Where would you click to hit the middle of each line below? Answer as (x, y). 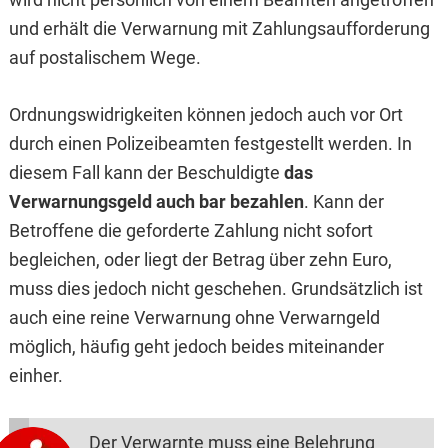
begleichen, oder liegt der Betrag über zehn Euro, (200, 260)
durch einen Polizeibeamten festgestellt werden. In (210, 144)
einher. (35, 376)
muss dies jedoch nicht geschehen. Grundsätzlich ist (215, 289)
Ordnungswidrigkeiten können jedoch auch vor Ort (205, 115)
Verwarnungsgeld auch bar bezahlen (156, 202)
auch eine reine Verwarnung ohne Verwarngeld (194, 318)
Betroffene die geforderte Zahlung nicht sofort (190, 231)
